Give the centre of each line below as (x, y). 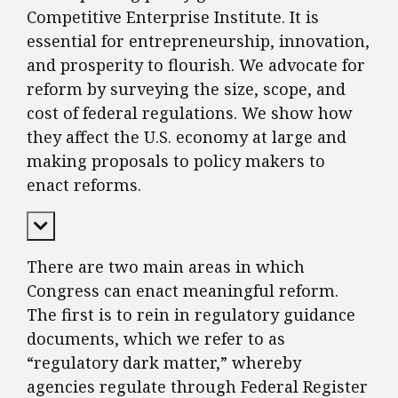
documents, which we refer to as (156, 338)
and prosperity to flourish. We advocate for (196, 65)
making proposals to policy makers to (176, 161)
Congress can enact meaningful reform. (183, 291)
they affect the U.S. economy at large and (187, 137)
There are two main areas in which (166, 267)
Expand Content (95, 225)
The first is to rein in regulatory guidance (191, 314)
